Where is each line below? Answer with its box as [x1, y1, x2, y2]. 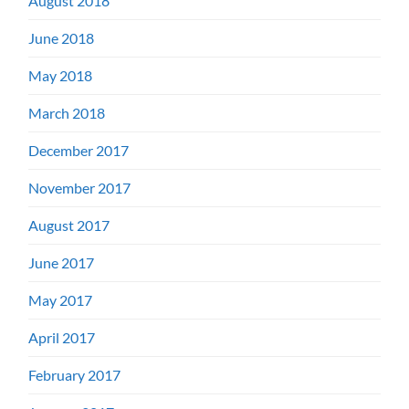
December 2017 [28, 141, 130, 159]
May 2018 [28, 66, 93, 84]
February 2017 [28, 365, 121, 383]
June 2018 [28, 28, 95, 47]
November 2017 [28, 178, 131, 196]
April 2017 [28, 328, 96, 346]
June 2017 [28, 253, 95, 271]
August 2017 [28, 215, 110, 234]
